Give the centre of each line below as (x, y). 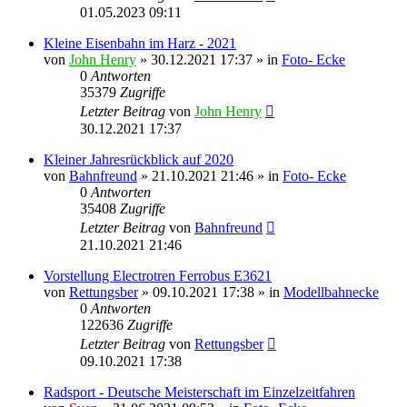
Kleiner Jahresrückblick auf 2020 (139, 159)
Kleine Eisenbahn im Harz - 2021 (140, 43)
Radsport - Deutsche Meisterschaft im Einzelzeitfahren (199, 392)
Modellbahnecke (331, 292)
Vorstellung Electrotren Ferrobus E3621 (158, 275)
